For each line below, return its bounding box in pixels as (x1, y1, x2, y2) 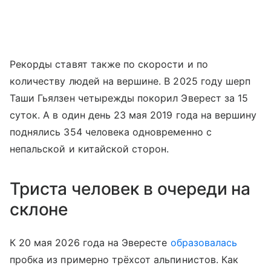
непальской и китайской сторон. (10, 143, 169, 155)
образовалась (170, 237, 238, 249)
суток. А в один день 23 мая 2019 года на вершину (10, 109, 257, 121)
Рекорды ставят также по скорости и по (10, 58, 208, 70)
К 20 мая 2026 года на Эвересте (10, 237, 171, 249)
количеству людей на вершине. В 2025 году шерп (10, 75, 251, 87)
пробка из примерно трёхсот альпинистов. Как (10, 253, 239, 266)
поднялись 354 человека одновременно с (10, 126, 212, 138)
